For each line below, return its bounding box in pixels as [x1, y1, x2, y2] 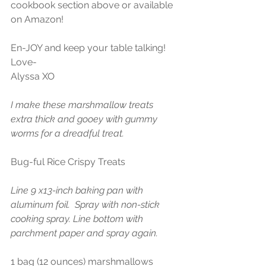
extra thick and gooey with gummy [11, 113, 160, 125]
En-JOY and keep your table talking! [11, 42, 166, 54]
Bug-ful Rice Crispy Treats [11, 156, 125, 168]
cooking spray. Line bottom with [11, 213, 145, 225]
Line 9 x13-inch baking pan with [11, 185, 145, 197]
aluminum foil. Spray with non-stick [11, 199, 162, 211]
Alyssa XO [11, 71, 55, 83]
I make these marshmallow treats [11, 99, 156, 111]
